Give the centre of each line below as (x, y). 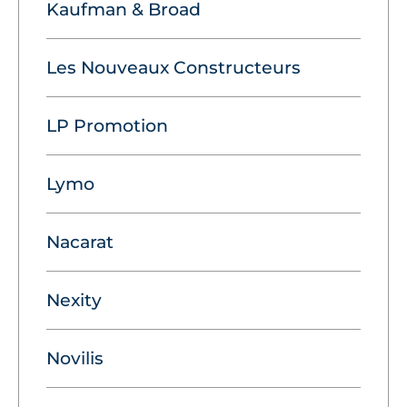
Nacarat (80, 243)
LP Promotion (107, 126)
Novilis (75, 359)
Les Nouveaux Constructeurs (174, 68)
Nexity (74, 301)
